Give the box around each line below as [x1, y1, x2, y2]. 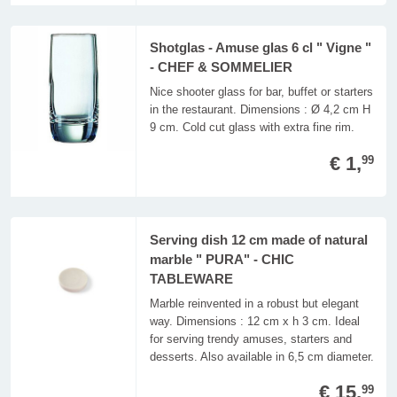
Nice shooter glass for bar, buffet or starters [149, 85, 373, 99]
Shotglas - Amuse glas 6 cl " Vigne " [149, 40, 371, 55]
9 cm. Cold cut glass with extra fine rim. [149, 121, 354, 135]
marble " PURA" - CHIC [149, 252, 294, 267]
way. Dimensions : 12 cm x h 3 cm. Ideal [149, 314, 360, 328]
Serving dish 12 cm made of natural [149, 232, 368, 247]
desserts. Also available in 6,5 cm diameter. [149, 349, 374, 363]
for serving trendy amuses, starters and [149, 331, 352, 346]
